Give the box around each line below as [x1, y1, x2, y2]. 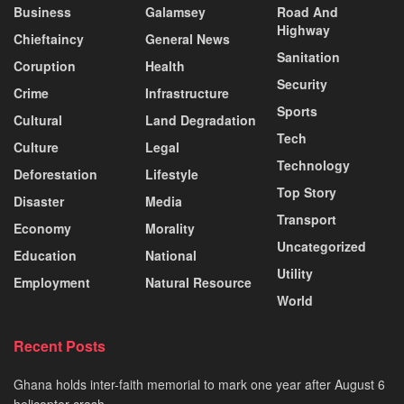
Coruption [14, 56, 76, 75]
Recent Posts [14, 335, 106, 356]
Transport [277, 209, 336, 228]
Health [145, 56, 185, 75]
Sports [277, 101, 317, 120]
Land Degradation [145, 110, 256, 129]
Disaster [14, 191, 64, 210]
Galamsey [145, 2, 206, 21]
